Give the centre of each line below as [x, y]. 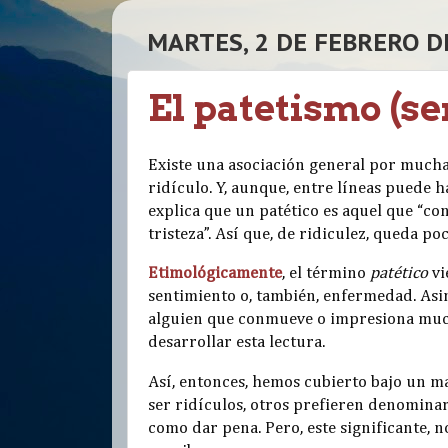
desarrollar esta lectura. [236, 343]
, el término [326, 274]
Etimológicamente [215, 274]
